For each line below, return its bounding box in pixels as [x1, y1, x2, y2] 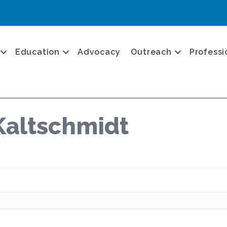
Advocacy [78, 47, 121, 57]
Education [15, 47, 60, 57]
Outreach [131, 47, 172, 57]
